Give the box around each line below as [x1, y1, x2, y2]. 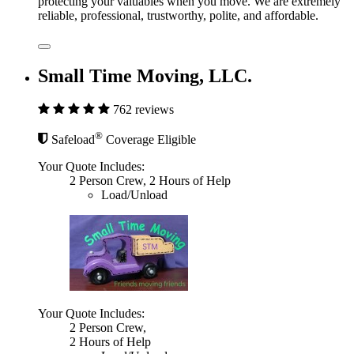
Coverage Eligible [103, 133, 196, 147]
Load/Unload [101, 188, 168, 202]
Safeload [51, 133, 95, 147]
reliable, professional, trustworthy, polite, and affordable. [38, 9, 318, 23]
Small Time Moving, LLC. [38, 66, 252, 87]
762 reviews [113, 103, 174, 117]
